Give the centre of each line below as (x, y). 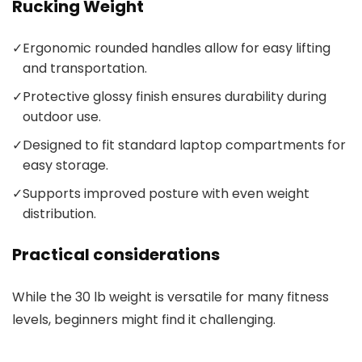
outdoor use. (62, 117)
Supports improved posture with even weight (166, 194)
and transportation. (85, 69)
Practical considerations (116, 255)
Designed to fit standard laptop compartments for (184, 145)
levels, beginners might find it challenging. (144, 320)
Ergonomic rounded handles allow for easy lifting (177, 48)
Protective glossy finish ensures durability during (175, 97)
